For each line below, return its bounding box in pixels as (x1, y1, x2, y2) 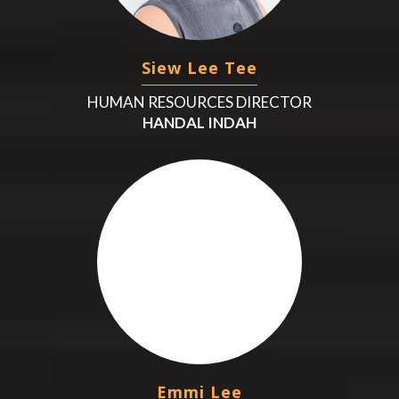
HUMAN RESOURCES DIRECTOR (86, 92, 312, 111)
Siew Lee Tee (141, 56, 257, 78)
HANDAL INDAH (142, 112, 256, 132)
